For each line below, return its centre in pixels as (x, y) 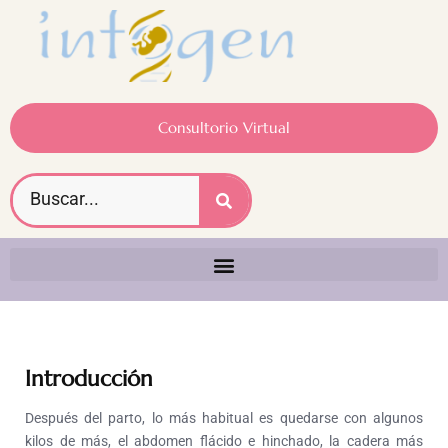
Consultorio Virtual (224, 128)
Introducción (89, 379)
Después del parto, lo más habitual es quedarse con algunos (224, 418)
